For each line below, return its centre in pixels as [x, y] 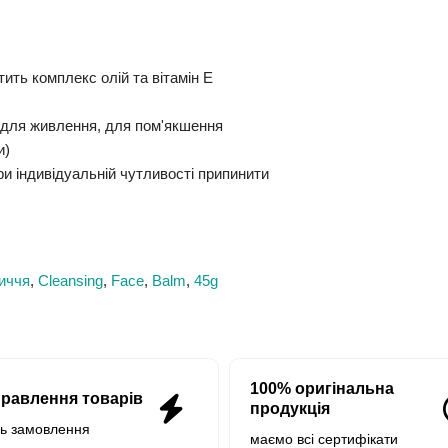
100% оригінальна [322, 389]
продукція [290, 409]
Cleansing [70, 281]
